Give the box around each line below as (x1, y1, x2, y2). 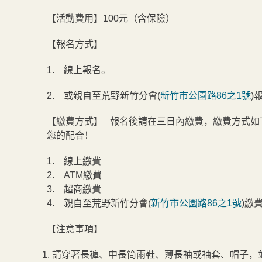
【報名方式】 (47, 39, 110, 49)
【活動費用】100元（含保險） (47, 13, 175, 23)
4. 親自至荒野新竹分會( (47, 198, 151, 208)
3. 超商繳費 (47, 184, 101, 194)
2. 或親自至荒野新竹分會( (47, 91, 160, 101)
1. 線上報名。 (47, 65, 111, 75)
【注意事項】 (47, 224, 105, 234)
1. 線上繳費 (47, 156, 101, 166)
